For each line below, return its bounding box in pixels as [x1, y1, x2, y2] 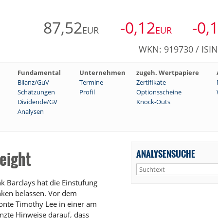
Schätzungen [18, 88, 55, 97]
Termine [79, 78, 103, 87]
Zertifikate [136, 78, 166, 87]
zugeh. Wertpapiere [136, 68, 199, 77]
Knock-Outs [136, 97, 170, 107]
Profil [79, 88, 95, 97]
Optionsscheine [136, 88, 182, 97]
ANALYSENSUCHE [136, 147, 195, 161]
